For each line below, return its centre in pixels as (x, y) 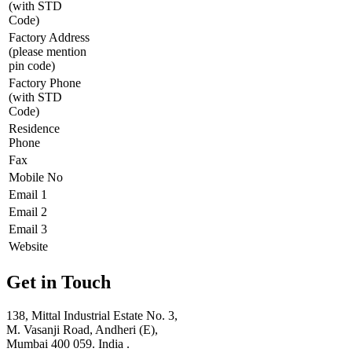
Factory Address (49, 38)
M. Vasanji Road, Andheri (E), (82, 330)
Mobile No (36, 178)
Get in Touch (59, 282)
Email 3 (28, 229)
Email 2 (28, 212)
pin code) (32, 66)
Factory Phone (45, 83)
